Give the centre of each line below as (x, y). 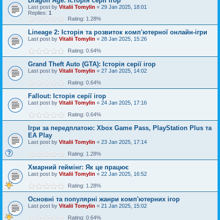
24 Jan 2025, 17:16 (124, 103)
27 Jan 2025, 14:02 (124, 71)
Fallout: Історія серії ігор (67, 96)
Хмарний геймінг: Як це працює (78, 167)
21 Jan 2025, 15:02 (124, 206)
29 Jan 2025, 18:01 (124, 7)
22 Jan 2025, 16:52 (124, 174)
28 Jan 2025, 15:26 (124, 39)
